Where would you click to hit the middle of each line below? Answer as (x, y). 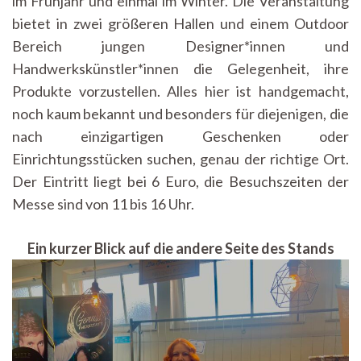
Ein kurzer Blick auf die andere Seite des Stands (180, 248)
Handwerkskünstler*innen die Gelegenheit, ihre (180, 68)
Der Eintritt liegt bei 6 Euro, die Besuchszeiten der (180, 181)
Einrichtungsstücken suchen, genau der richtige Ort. (180, 158)
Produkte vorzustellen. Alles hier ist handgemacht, (180, 91)
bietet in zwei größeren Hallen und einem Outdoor (180, 23)
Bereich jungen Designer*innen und (180, 46)
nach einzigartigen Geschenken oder (180, 136)
